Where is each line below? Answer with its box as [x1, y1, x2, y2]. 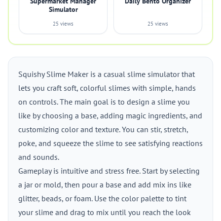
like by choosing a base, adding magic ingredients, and [18, 110, 202, 120]
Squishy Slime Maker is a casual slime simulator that [18, 69, 195, 79]
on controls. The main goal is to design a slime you [18, 97, 190, 107]
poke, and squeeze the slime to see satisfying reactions [18, 138, 203, 148]
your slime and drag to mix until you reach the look [18, 207, 191, 217]
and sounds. [18, 152, 59, 162]
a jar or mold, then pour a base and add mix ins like [18, 180, 191, 189]
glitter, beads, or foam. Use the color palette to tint [18, 193, 186, 203]
